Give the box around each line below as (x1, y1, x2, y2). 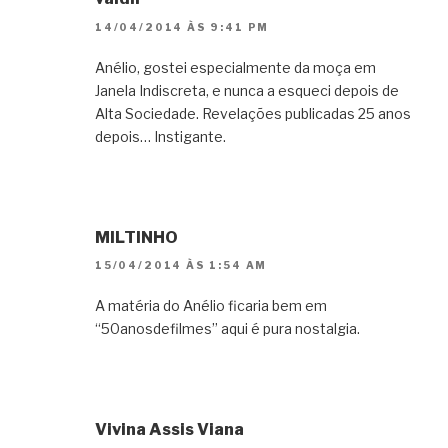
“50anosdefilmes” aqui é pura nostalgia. (95, 319, 360, 337)
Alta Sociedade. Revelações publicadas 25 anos (95, 104, 411, 122)
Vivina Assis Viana (95, 419, 244, 439)
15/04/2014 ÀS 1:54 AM (95, 258, 268, 271)
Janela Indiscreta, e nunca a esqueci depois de (95, 81, 399, 99)
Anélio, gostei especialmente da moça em (95, 58, 376, 76)
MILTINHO (95, 227, 178, 247)
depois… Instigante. (95, 127, 226, 145)
